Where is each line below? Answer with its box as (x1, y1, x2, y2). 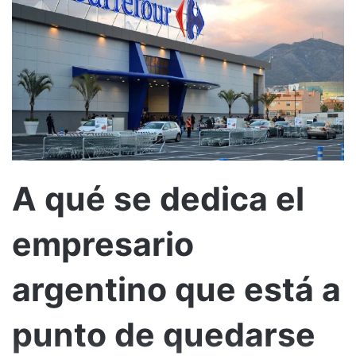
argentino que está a (12, 269, 341, 309)
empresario (12, 223, 194, 264)
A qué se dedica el (12, 178, 304, 219)
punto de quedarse (12, 314, 315, 354)
